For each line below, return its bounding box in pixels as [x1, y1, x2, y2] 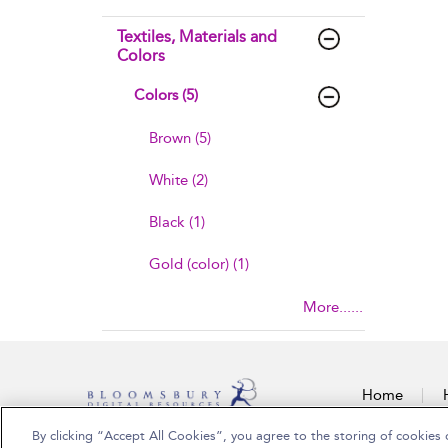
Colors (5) [134, 86, 198, 104]
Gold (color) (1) [149, 255, 249, 273]
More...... [302, 298, 363, 316]
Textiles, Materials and [117, 27, 277, 46]
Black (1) [149, 213, 205, 231]
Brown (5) [149, 129, 211, 147]
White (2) [149, 171, 208, 189]
